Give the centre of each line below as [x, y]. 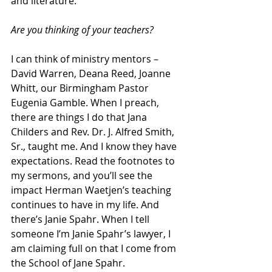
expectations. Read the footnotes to [94, 161]
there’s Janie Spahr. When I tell [81, 219]
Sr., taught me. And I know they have [95, 146]
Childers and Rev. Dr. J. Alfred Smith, [94, 131]
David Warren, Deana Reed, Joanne [92, 73]
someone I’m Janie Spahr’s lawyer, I [92, 233]
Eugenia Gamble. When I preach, [86, 102]
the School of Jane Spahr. [68, 263]
